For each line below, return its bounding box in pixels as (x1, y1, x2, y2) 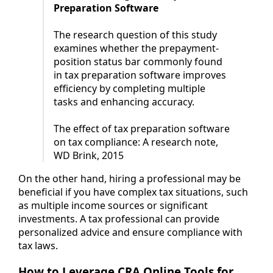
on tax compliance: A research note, (54, 135, 218, 149)
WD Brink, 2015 (54, 149, 124, 163)
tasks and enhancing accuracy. (54, 95, 194, 109)
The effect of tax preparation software (54, 122, 230, 136)
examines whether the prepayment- (54, 41, 219, 55)
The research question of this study (54, 28, 217, 42)
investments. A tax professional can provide (18, 212, 219, 226)
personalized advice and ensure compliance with (18, 225, 243, 239)
